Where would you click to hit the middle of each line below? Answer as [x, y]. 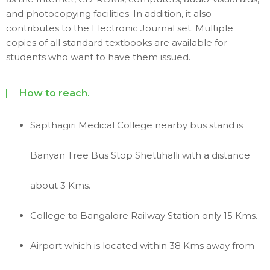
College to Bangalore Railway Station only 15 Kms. [145, 216]
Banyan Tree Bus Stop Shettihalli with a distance [140, 155]
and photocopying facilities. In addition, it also [109, 14]
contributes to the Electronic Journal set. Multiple [120, 28]
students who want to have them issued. [98, 57]
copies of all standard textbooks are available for [117, 43]
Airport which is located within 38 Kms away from [142, 246]
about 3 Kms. [61, 186]
